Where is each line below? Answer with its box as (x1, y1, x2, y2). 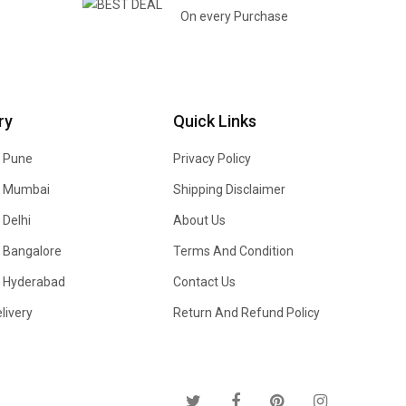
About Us (173, 213, 226, 228)
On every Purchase (180, 9, 288, 24)
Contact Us (173, 275, 236, 290)
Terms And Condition (173, 244, 294, 259)
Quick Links (173, 111, 256, 131)
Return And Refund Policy (173, 305, 320, 321)
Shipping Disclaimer (173, 182, 285, 198)
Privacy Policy (173, 151, 251, 167)
